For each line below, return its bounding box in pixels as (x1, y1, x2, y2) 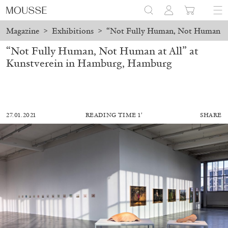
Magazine (6, 26, 39, 36)
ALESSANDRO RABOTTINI (10, 197, 95, 204)
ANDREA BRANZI (105, 197, 161, 204)
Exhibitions (51, 26, 94, 36)
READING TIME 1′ (85, 111, 143, 119)
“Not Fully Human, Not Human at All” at (6, 44, 198, 58)
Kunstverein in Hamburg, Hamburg (6, 56, 172, 70)
